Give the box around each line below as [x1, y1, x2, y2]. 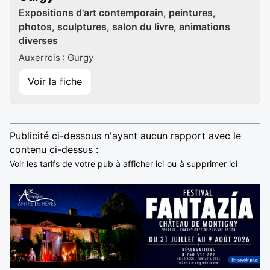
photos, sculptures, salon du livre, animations [19, 20, 230, 33]
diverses [19, 34, 58, 47]
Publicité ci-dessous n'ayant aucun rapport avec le [10, 129, 241, 142]
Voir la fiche [28, 75, 83, 88]
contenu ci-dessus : [10, 143, 98, 155]
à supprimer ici [180, 158, 237, 169]
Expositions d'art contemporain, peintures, [19, 7, 216, 19]
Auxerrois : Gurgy [19, 51, 93, 63]
